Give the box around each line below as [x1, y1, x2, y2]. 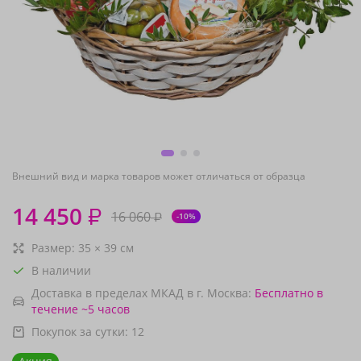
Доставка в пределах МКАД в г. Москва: [31, 285, 251, 301]
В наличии [31, 263, 91, 278]
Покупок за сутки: [31, 324, 131, 339]
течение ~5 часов [31, 301, 130, 317]
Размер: [31, 240, 78, 255]
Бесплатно [255, 285, 313, 301]
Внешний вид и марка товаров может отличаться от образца [12, 169, 305, 183]
